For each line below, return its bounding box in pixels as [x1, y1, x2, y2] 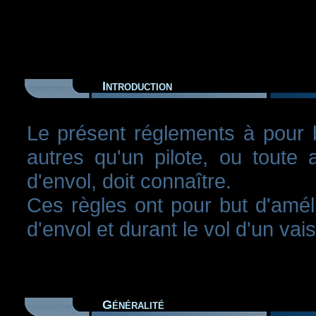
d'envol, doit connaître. [26, 169, 231, 193]
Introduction [102, 78, 172, 93]
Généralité [102, 297, 164, 312]
